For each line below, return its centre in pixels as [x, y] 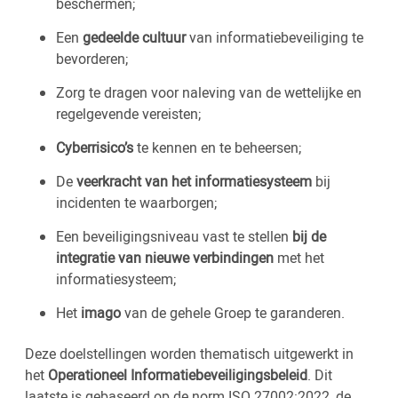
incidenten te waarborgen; [136, 203]
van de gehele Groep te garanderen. [233, 313]
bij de [307, 236]
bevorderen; [92, 59]
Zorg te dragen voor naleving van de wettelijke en [209, 92]
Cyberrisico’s [96, 147]
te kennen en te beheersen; [219, 147]
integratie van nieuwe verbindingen [165, 258]
